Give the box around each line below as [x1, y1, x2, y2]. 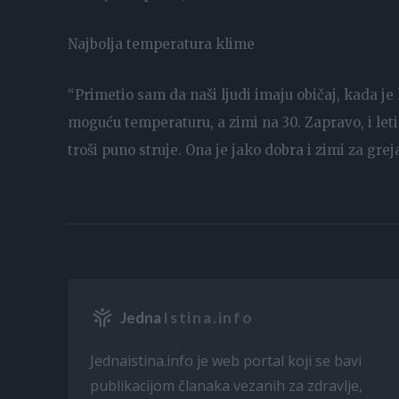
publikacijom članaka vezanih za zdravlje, [90, 375, 362, 395]
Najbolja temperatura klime [68, 35, 255, 53]
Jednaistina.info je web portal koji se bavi [90, 350, 362, 370]
